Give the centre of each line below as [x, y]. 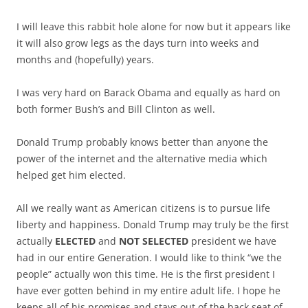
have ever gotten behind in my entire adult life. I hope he [148, 290]
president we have [232, 241]
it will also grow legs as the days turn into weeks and [138, 43]
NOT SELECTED [154, 241]
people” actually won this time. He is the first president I [146, 274]
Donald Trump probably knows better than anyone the [142, 142]
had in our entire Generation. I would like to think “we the [149, 257]
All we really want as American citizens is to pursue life [143, 208]
